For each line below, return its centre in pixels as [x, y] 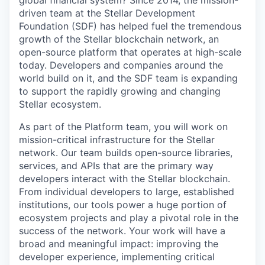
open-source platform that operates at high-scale [130, 52]
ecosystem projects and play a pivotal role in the [129, 218]
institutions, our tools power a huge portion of [123, 205]
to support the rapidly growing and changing [120, 91]
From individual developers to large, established [127, 192]
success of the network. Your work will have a [122, 231]
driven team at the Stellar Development [107, 13]
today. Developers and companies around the [121, 65]
